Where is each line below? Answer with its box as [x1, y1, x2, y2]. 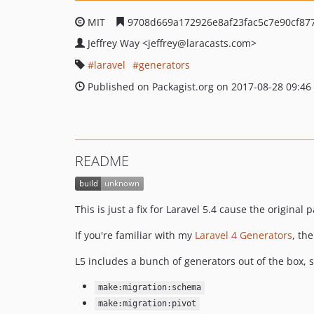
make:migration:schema [97, 282, 201, 293]
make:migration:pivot [97, 299, 196, 309]
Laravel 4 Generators [195, 228, 292, 243]
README [75, 151, 129, 170]
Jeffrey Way [88, 36, 142, 50]
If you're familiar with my [75, 228, 195, 243]
